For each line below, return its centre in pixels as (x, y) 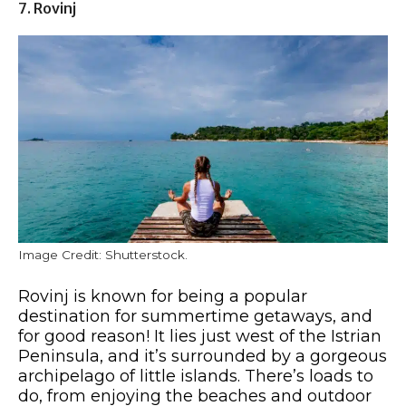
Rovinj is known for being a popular (163, 297)
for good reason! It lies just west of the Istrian (200, 337)
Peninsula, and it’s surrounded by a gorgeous (203, 357)
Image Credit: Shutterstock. (103, 255)
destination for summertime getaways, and (195, 317)
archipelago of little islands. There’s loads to (196, 377)
